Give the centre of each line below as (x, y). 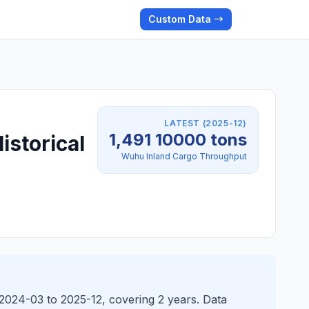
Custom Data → (186, 19)
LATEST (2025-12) (206, 123)
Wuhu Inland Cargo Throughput (184, 156)
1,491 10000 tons (178, 140)
